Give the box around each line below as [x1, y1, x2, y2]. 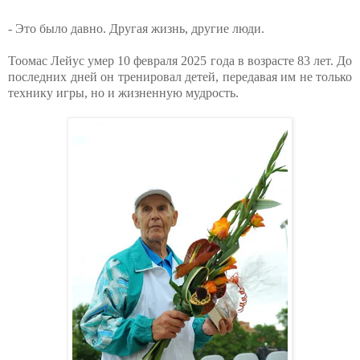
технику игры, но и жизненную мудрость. [8, 86, 239, 100]
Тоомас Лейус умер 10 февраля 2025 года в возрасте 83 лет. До [8, 54, 352, 68]
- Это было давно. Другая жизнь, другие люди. [8, 22, 264, 36]
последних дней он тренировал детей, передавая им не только [8, 70, 352, 84]
